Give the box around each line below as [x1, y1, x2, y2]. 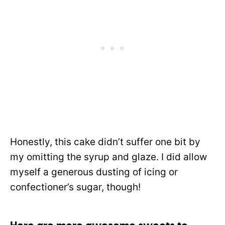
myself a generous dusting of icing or [10, 166, 178, 178]
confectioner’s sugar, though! [10, 181, 143, 193]
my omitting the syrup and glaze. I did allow [10, 151, 207, 163]
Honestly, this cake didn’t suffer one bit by [10, 136, 200, 148]
